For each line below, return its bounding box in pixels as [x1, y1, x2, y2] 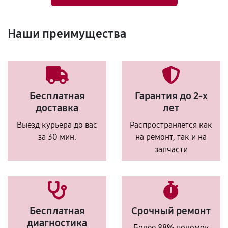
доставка [36, 102, 78, 114]
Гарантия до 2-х [134, 90, 208, 102]
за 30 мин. [38, 132, 76, 142]
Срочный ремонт [131, 205, 211, 217]
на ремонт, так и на [135, 132, 207, 142]
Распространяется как [130, 120, 212, 130]
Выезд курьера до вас [17, 120, 97, 130]
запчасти [154, 145, 188, 154]
